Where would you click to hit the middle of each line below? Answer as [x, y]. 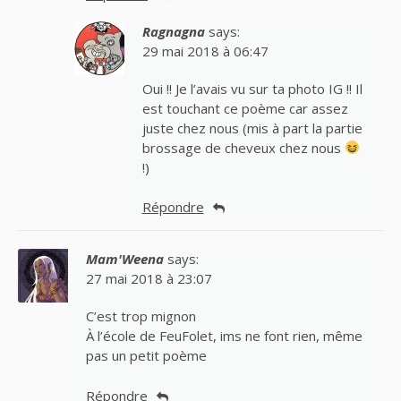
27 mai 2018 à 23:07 [149, 279]
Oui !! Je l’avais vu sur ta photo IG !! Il [252, 88]
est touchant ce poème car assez [245, 108]
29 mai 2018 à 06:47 [205, 51]
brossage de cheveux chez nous [243, 147]
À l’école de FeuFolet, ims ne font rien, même [224, 336]
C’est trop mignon [141, 316]
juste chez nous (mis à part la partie [252, 128]
